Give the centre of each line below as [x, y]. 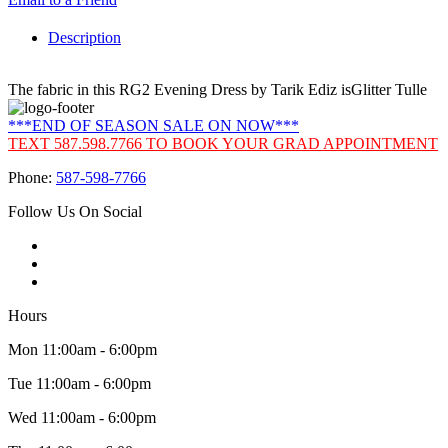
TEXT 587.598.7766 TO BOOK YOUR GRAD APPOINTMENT [223, 144]
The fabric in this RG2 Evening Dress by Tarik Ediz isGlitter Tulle [217, 90]
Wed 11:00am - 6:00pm [82, 418]
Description [84, 38]
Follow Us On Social [75, 212]
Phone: [32, 178]
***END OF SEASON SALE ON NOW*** [153, 126]
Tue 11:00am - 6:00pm [79, 384]
